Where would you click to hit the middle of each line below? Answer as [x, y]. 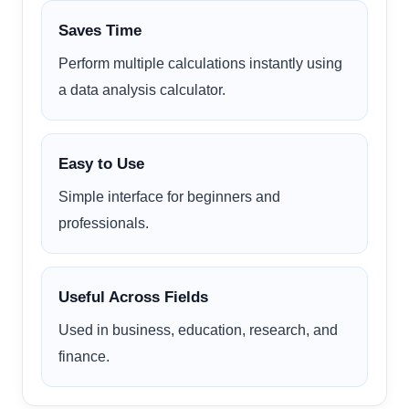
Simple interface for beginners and [169, 196]
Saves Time [100, 30]
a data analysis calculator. [142, 89]
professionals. [104, 222]
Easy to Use [101, 163]
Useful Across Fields [133, 297]
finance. [84, 356]
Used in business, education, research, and [198, 329]
